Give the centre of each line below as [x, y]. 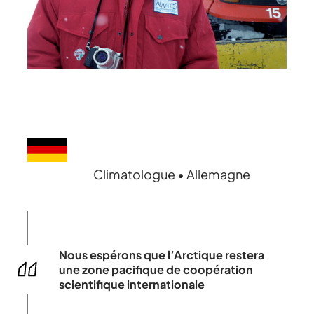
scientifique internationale [131, 284]
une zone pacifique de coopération [156, 269]
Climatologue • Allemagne [171, 174]
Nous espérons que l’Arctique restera [161, 254]
